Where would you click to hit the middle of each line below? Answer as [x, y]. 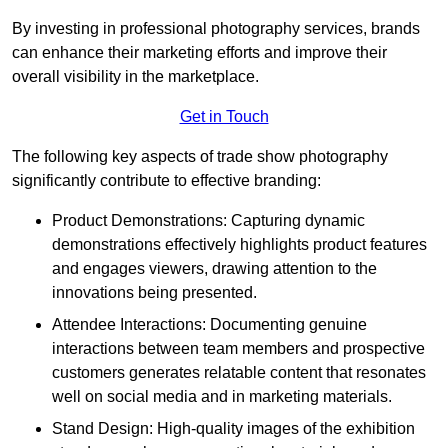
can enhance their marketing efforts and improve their [199, 53]
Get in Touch [224, 117]
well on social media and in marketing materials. [222, 397]
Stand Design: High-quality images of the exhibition [233, 429]
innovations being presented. [154, 293]
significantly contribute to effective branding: [166, 181]
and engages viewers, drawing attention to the [214, 269]
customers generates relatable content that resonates [239, 373]
